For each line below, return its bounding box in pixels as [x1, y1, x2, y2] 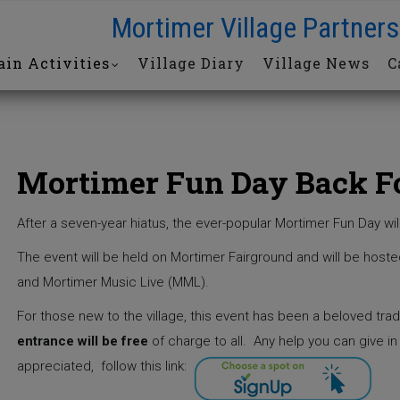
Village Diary [137, 54, 245, 72]
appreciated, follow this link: [17, 358, 190, 374]
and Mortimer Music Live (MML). [17, 274, 212, 290]
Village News [262, 54, 370, 72]
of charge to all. [148, 333, 250, 349]
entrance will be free [17, 333, 148, 349]
